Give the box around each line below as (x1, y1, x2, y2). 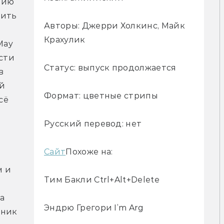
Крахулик (44, 35, 85, 45)
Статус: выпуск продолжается (44, 63, 176, 73)
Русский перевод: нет (44, 119, 142, 129)
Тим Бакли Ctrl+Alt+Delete (44, 175, 159, 185)
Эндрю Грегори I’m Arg (44, 203, 144, 213)
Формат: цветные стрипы (44, 91, 158, 101)
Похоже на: (65, 147, 113, 157)
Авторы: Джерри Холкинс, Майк (44, 21, 185, 31)
